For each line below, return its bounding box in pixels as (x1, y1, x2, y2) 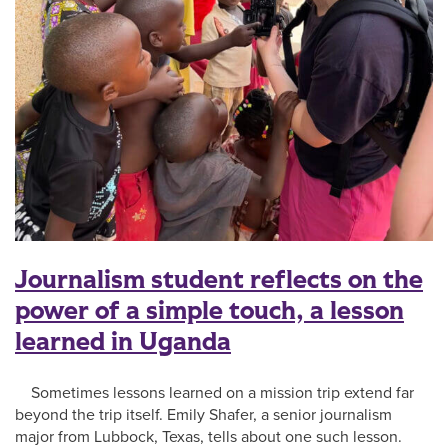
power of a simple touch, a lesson (15, 292, 404, 329)
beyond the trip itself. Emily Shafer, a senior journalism (15, 404, 392, 425)
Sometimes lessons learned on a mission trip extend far (15, 382, 414, 403)
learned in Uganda (15, 323, 231, 360)
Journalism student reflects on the (15, 261, 423, 298)
